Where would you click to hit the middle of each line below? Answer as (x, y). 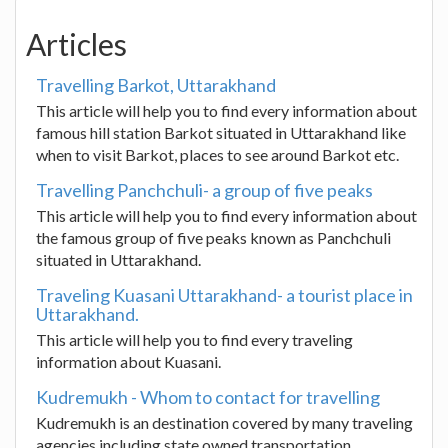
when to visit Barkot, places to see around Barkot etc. (217, 154)
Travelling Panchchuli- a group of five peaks (204, 190)
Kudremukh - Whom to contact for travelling (208, 397)
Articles (76, 44)
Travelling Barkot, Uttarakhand (156, 85)
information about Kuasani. (128, 361)
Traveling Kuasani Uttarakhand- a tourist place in (224, 295)
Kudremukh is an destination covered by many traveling (224, 422)
